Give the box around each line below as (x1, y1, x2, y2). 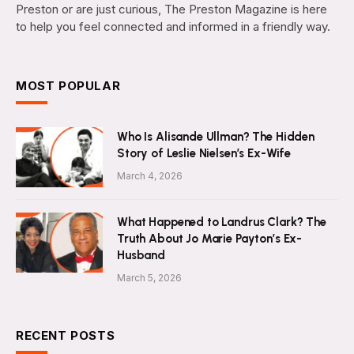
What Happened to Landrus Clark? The (117, 214, 326, 229)
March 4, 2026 (117, 169, 183, 182)
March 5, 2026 (117, 271, 182, 284)
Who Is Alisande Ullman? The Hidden (117, 129, 314, 144)
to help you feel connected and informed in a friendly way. (16, 18, 330, 34)
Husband (117, 247, 165, 262)
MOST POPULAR (16, 77, 121, 93)
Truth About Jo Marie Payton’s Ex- (117, 231, 303, 246)
